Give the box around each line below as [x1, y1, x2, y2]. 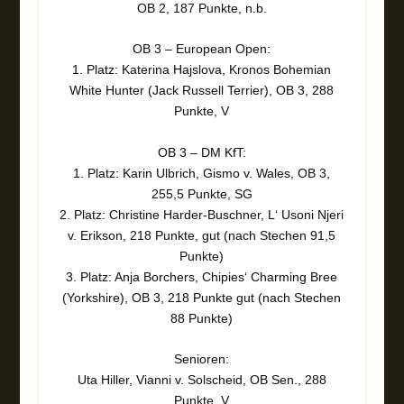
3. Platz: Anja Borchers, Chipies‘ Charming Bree [66, 269, 338, 284]
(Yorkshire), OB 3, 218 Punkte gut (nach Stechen [62, 289, 342, 305]
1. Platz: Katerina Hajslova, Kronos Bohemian [72, 62, 332, 78]
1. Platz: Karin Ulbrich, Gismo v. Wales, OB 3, [73, 165, 331, 180]
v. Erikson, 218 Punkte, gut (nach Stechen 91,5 [68, 227, 336, 243]
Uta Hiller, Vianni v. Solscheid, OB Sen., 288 [77, 372, 326, 387]
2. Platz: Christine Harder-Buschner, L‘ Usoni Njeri [60, 207, 344, 222]
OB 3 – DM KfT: [157, 144, 246, 160]
